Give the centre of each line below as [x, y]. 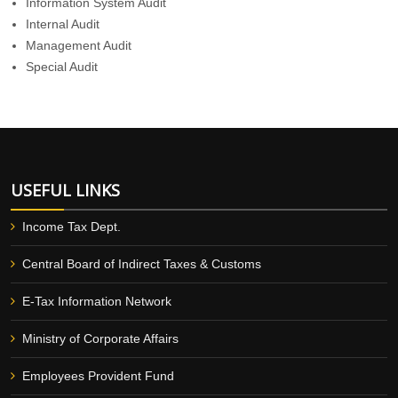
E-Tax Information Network [97, 301]
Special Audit [62, 67]
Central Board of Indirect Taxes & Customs [142, 264]
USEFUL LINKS [65, 190]
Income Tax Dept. [72, 227]
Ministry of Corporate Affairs [100, 338]
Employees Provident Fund [98, 376]
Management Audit [79, 45]
